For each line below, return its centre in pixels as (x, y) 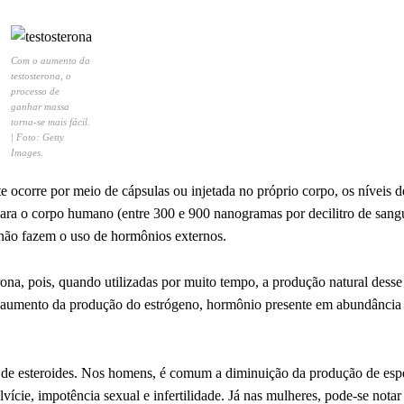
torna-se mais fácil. (50, 122)
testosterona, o (41, 76)
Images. (27, 152)
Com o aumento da (50, 60)
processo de (35, 91)
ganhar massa (40, 106)
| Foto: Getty (37, 137)
